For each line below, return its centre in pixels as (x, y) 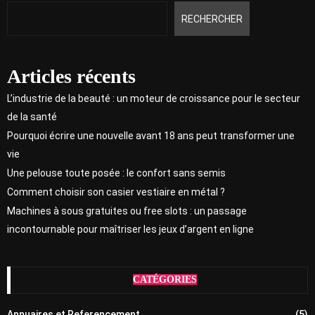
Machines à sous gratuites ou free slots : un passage (127, 211)
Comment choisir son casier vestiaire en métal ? (116, 192)
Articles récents (71, 76)
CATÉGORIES (165, 279)
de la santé (32, 116)
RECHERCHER (212, 19)
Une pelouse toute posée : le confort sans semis (116, 173)
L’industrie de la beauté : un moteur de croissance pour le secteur (154, 98)
